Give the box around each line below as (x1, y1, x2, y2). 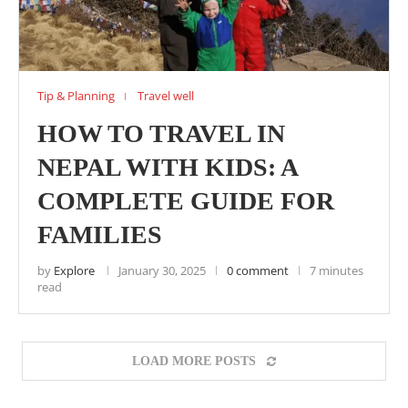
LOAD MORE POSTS (132, 354, 256, 368)
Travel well (138, 87, 194, 104)
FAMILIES (37, 220, 162, 249)
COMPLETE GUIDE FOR (37, 187, 334, 215)
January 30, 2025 (118, 262, 206, 279)
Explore (54, 262, 95, 279)
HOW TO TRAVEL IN (37, 119, 285, 148)
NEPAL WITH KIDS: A (37, 153, 297, 181)
